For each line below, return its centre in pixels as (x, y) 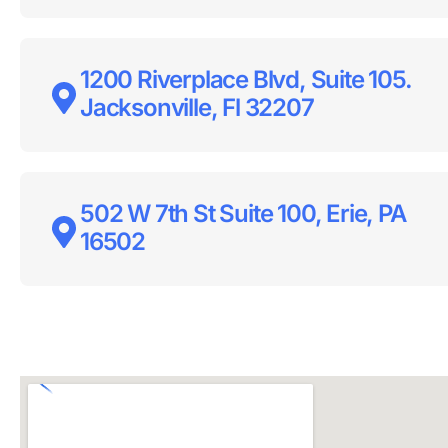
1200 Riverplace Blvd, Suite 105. (246, 80)
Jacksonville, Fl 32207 (197, 108)
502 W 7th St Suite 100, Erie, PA (243, 214)
